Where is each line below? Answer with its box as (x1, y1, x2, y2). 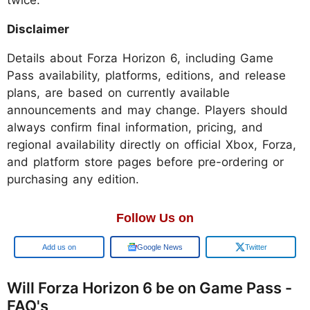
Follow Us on (116, 211, 194, 226)
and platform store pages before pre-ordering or (7, 155, 284, 170)
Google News (137, 243, 183, 252)
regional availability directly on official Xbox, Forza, (7, 138, 296, 152)
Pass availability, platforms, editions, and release (7, 69, 286, 83)
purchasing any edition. (7, 172, 139, 187)
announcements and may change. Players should (7, 103, 288, 118)
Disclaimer (7, 22, 69, 37)
